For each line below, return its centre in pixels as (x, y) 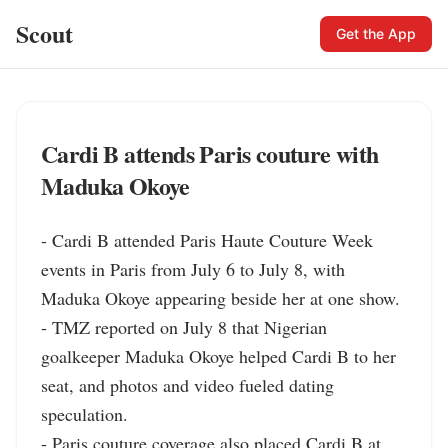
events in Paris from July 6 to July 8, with (193, 269)
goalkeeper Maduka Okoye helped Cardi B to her (218, 356)
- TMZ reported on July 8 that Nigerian (184, 327)
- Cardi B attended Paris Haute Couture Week (207, 240)
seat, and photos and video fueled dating (187, 385)
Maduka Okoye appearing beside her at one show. (220, 298)
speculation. (84, 414)
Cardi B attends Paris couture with (210, 153)
